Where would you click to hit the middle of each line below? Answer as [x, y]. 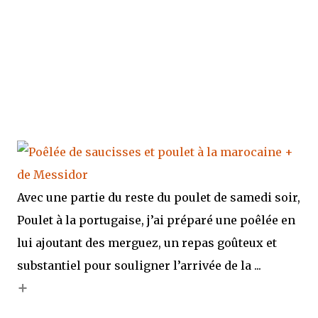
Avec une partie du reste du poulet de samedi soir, [159, 197]
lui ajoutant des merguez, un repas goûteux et [147, 243]
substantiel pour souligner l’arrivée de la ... [139, 265]
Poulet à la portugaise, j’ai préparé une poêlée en [156, 220]
